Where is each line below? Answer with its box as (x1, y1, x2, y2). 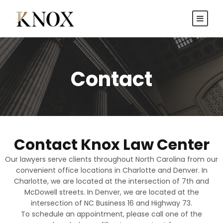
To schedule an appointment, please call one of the (21, 209, 202, 219)
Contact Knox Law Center (13, 134, 210, 155)
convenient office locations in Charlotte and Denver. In (15, 165, 208, 175)
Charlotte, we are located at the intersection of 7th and (14, 176, 209, 186)
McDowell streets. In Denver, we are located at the (24, 187, 199, 197)
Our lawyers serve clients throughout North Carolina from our (5, 154, 218, 164)
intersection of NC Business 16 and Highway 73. (31, 198, 192, 208)
